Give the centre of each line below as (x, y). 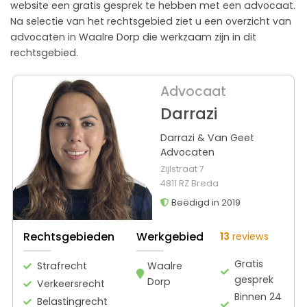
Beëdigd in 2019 (205, 202)
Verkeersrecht (71, 283)
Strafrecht (62, 266)
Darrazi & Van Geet (207, 137)
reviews (249, 236)
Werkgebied (170, 236)
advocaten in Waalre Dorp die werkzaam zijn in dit (133, 37)
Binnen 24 (258, 296)
